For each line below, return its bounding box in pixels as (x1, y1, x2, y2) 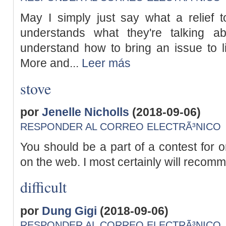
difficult (20, 177, 67, 197)
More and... (20, 56, 82, 70)
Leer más (82, 56, 131, 70)
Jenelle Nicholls (42, 105, 129, 119)
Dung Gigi (42, 204, 97, 217)
